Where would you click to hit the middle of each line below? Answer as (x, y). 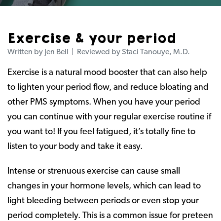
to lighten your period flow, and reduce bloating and (108, 88)
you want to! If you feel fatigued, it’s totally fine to (101, 132)
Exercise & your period (92, 38)
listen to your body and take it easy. (75, 147)
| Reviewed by (95, 52)
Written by (26, 52)
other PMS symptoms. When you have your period (104, 102)
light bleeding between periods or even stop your (103, 201)
